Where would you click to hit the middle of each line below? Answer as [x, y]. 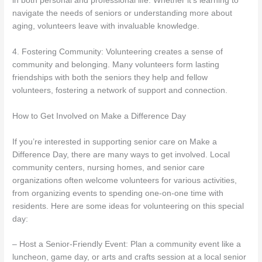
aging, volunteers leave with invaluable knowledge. [106, 26]
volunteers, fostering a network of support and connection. [120, 90]
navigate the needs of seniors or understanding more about [123, 13]
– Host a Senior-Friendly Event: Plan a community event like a [127, 244]
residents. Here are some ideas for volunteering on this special [128, 206]
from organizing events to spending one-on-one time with [118, 193]
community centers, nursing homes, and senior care [109, 167]
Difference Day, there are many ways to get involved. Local [121, 154]
